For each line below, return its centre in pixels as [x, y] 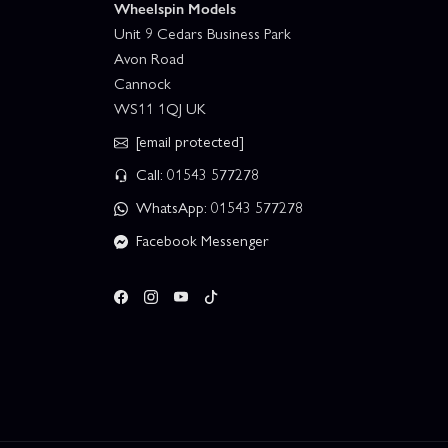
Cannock [142, 82]
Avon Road [149, 57]
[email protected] [190, 140]
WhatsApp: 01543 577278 [217, 206]
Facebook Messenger [200, 239]
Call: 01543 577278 [195, 173]
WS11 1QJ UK [160, 107]
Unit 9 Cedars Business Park [202, 32]
